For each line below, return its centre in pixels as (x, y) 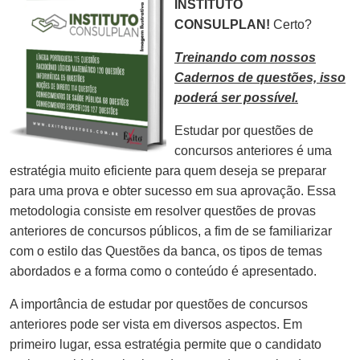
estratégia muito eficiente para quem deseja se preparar (168, 170)
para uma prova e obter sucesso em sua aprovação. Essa (173, 190)
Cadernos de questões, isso (260, 77)
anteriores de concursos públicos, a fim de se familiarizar (171, 231)
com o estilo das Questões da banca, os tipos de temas (166, 251)
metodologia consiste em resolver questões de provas (163, 211)
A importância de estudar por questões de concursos (159, 304)
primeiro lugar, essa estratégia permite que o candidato (166, 344)
